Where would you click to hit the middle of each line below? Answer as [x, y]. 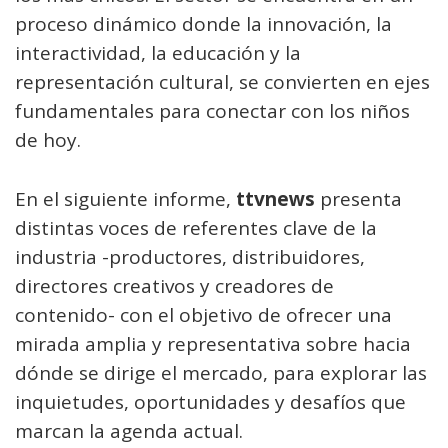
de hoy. [48, 140]
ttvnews [275, 199]
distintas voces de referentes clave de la [196, 228]
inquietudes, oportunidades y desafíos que [210, 402]
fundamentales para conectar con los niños [212, 111]
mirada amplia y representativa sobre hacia [213, 344]
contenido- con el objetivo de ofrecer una [203, 315]
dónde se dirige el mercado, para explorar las [221, 373]
